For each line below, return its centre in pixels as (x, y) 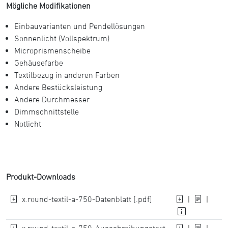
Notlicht (28, 124)
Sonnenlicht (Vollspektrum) (62, 38)
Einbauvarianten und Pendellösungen (80, 26)
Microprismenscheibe (52, 50)
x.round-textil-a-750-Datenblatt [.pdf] (87, 199)
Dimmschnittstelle (47, 111)
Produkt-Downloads (41, 177)
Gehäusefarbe (39, 63)
